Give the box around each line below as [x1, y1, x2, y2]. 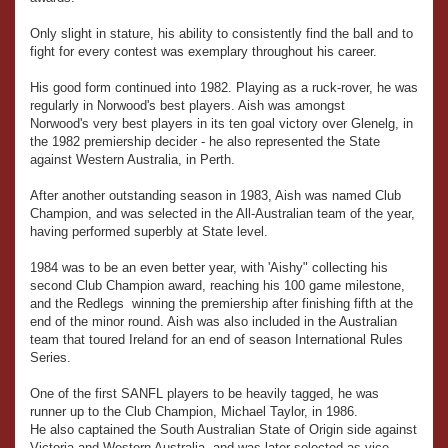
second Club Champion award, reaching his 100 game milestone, [30, 278, 405, 294]
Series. [30, 350, 71, 366]
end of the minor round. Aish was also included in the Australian [30, 314, 397, 330]
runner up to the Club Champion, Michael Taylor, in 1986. [30, 404, 358, 420]
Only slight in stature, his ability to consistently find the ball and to [30, 26, 413, 42]
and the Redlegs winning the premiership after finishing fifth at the [30, 296, 413, 312]
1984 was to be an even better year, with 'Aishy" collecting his [30, 260, 388, 276]
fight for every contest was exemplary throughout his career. [30, 44, 377, 60]
